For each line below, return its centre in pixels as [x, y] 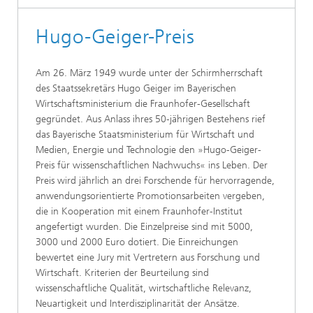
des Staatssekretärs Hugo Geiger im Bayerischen [136, 88]
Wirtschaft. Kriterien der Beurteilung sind [122, 272]
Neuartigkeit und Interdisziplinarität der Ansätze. [138, 303]
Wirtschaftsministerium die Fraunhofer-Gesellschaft [143, 103]
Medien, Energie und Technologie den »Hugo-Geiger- [148, 150]
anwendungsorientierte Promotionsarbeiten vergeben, [150, 196]
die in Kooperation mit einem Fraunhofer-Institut [139, 211]
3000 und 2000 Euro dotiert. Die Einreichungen [137, 242]
